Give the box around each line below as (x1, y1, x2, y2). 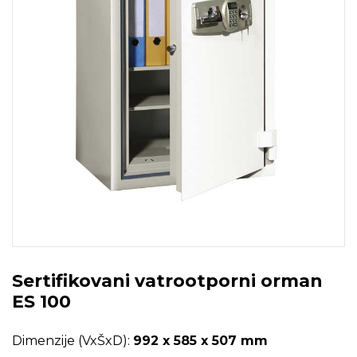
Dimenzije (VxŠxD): (12, 332, 133, 348)
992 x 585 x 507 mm (133, 332, 268, 348)
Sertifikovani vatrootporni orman (12, 269, 323, 292)
